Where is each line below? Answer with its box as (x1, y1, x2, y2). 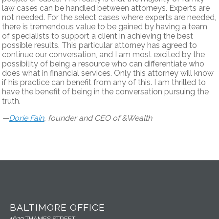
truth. (2, 96, 21, 106)
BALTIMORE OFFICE (10, 201, 105, 213)
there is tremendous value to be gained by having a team (2, 22, 208, 32)
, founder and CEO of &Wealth (44, 113, 153, 123)
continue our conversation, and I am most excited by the (2, 50, 205, 60)
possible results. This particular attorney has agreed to (2, 41, 197, 50)
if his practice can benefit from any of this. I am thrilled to (2, 78, 206, 88)
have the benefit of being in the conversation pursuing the (2, 87, 209, 97)
